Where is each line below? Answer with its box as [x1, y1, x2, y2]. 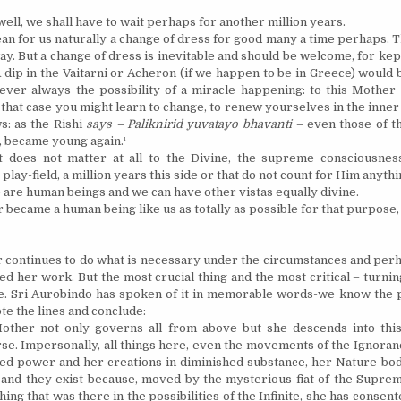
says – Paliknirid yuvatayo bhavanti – [86, 117, 307, 131]
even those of [306, 117, 391, 131]
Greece [309, 66, 351, 80]
